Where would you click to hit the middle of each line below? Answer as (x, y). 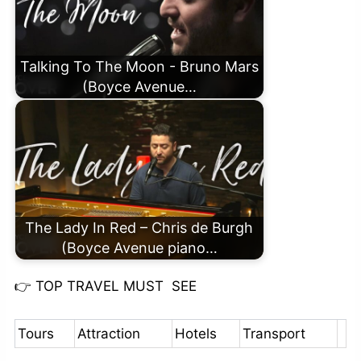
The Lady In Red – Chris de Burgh (139, 228)
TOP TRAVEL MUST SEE (114, 286)
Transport (274, 334)
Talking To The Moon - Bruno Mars (139, 67)
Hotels (195, 334)
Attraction (108, 334)
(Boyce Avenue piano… (139, 248)
